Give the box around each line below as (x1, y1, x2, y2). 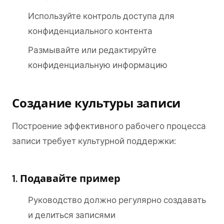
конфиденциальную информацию (28, 60, 167, 70)
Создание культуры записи (12, 95, 181, 111)
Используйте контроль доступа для (28, 11, 174, 21)
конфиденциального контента (28, 26, 152, 36)
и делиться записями (28, 210, 115, 220)
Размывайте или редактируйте (28, 45, 156, 55)
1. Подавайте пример (12, 172, 120, 185)
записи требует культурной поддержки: (12, 136, 176, 146)
